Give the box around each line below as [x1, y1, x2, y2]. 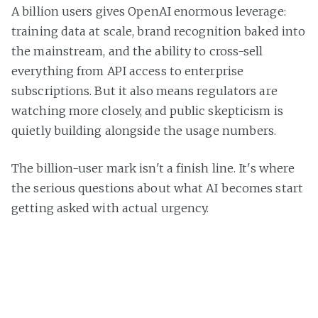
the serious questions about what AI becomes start [11, 181, 303, 195]
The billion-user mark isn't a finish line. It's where [11, 161, 295, 175]
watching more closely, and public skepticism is [11, 104, 283, 118]
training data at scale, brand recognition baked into [11, 24, 306, 38]
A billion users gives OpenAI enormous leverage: [11, 4, 286, 18]
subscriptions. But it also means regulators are [11, 84, 278, 98]
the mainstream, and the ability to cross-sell [11, 44, 263, 58]
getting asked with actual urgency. [11, 201, 209, 215]
